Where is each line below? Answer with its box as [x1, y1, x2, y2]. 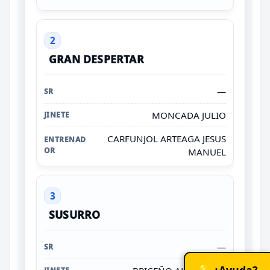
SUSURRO [49, 207, 101, 222]
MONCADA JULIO [152, 108, 226, 121]
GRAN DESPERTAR [49, 51, 144, 66]
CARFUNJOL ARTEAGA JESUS [107, 132, 226, 145]
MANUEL [188, 145, 226, 158]
